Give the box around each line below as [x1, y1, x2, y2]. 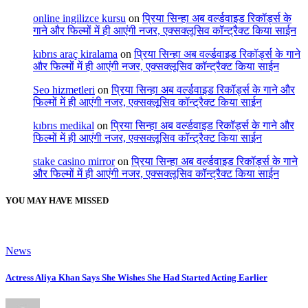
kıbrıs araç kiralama [33, 47, 118, 60]
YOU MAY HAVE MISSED [5, 195, 109, 206]
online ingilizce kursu [33, 12, 126, 24]
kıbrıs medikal [33, 119, 94, 131]
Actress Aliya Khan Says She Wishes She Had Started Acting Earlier [5, 272, 267, 283]
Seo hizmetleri [33, 83, 95, 96]
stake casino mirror [33, 155, 115, 167]
